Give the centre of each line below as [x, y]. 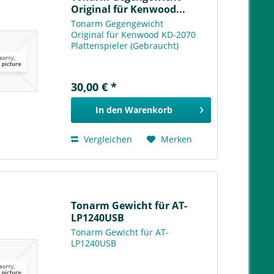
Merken [177, 139]
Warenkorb [148, 110]
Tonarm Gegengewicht [117, 24]
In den [109, 110]
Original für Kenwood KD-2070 [134, 35]
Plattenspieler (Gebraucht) [125, 46]
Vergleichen [107, 139]
